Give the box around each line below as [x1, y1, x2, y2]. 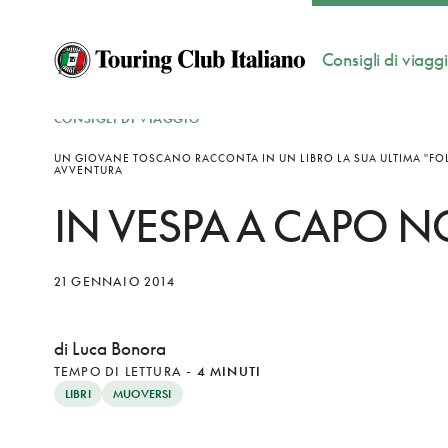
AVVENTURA [53, 164, 123, 176]
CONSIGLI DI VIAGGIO [53, 111, 200, 126]
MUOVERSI [112, 387, 172, 400]
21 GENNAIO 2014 [53, 274, 175, 289]
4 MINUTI [196, 364, 262, 379]
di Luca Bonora [53, 338, 166, 359]
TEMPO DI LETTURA [53, 364, 182, 379]
